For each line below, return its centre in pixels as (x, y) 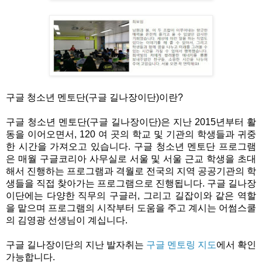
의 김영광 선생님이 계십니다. (67, 220)
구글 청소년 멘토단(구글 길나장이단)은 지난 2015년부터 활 (131, 122)
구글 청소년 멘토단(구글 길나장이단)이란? (94, 97)
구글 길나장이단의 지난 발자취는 (76, 244)
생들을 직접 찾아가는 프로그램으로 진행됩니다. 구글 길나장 (131, 183)
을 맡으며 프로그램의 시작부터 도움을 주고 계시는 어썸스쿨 (131, 208)
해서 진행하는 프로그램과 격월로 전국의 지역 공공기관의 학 (131, 171)
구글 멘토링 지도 (181, 244)
